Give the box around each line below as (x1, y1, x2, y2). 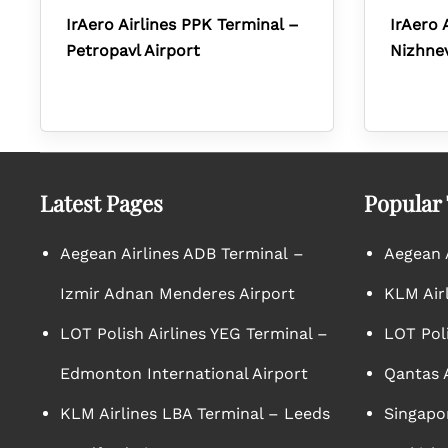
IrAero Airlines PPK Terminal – (66, 15, 299, 34)
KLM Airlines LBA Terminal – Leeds (60, 404, 330, 423)
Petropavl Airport (66, 41, 200, 60)
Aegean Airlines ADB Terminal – (60, 244, 304, 263)
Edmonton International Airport (60, 364, 308, 383)
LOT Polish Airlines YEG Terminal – (60, 324, 328, 343)
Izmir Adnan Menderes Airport (60, 284, 295, 303)
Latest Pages (40, 188, 163, 218)
